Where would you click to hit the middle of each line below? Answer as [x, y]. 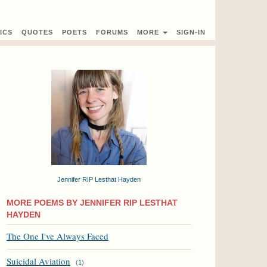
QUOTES [37, 32]
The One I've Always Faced [58, 236]
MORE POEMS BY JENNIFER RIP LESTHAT [92, 203]
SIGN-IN [191, 32]
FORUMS [112, 32]
